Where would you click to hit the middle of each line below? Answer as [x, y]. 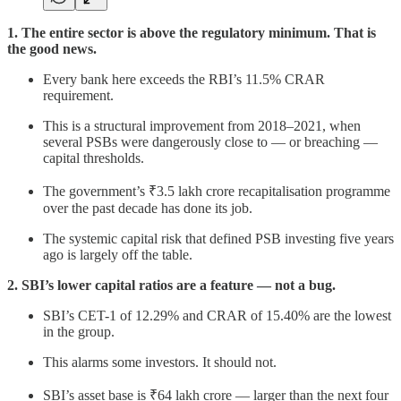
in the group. [79, 332]
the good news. [52, 49]
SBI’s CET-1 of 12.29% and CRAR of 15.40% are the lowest [217, 316]
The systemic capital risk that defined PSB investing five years [218, 239]
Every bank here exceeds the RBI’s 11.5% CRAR [184, 80]
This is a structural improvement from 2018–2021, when [202, 126]
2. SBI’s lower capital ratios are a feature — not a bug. [171, 286]
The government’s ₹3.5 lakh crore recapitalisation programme [217, 192]
